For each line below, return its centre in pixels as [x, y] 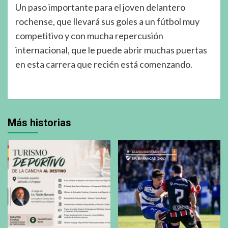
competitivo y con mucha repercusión [89, 36]
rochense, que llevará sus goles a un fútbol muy [107, 22]
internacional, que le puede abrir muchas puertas [111, 50]
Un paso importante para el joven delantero [100, 7]
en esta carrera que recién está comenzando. [104, 64]
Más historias [39, 123]
